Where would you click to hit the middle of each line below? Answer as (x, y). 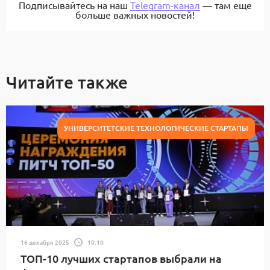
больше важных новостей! (135, 14)
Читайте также (67, 82)
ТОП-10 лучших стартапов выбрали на (121, 258)
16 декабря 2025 (45, 242)
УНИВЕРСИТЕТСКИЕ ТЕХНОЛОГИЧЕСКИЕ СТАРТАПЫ (156, 128)
